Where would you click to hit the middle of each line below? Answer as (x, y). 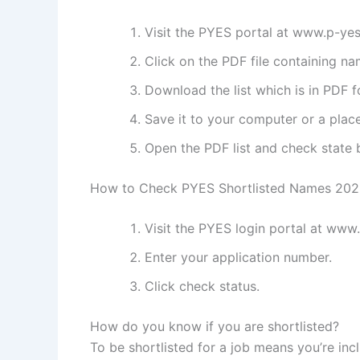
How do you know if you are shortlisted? (215, 327)
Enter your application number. (238, 258)
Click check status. (202, 286)
